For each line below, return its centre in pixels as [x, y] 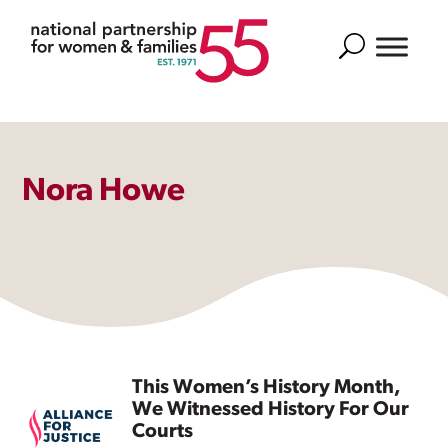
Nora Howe [104, 192]
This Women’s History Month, [267, 388]
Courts [163, 432]
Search [361, 44]
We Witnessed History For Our [271, 410]
